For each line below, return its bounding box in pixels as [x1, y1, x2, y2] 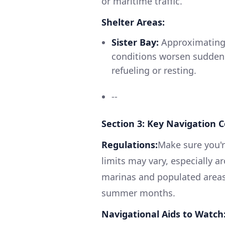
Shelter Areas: [101, 16, 165, 28]
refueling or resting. [111, 64, 196, 76]
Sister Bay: [111, 36, 159, 48]
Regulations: [101, 138, 158, 151]
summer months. [101, 186, 175, 199]
